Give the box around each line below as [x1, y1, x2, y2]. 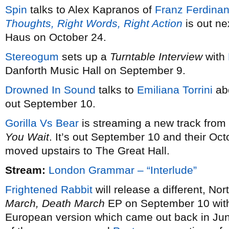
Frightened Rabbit [5, 184, 93, 195]
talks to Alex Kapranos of [27, 4, 155, 15]
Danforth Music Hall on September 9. [5, 64, 186, 76]
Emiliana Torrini [137, 84, 213, 96]
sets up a [59, 51, 110, 62]
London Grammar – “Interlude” [49, 164, 197, 176]
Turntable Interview [110, 51, 202, 62]
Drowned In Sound [5, 84, 96, 96]
